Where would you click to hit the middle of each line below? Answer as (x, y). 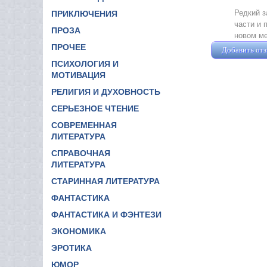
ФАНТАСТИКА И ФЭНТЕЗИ (106, 214)
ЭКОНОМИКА (79, 231)
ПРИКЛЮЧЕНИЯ (84, 13)
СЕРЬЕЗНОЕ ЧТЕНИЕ (95, 108)
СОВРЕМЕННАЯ (84, 125)
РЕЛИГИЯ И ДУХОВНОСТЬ (106, 91)
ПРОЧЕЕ (69, 47)
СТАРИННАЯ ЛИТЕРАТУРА (105, 181)
